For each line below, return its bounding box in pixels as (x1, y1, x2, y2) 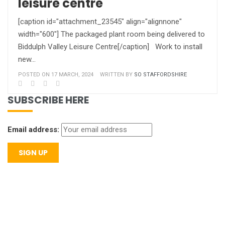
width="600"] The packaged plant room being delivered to (18, 30, 205, 39)
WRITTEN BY (100, 71, 134, 78)
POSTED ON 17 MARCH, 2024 (18, 71, 93, 78)
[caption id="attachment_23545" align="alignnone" (18, 17, 182, 26)
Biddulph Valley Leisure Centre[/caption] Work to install (18, 42, 202, 51)
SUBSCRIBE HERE (8, 93, 89, 107)
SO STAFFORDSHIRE (134, 71, 187, 78)
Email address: (8, 125, 59, 134)
